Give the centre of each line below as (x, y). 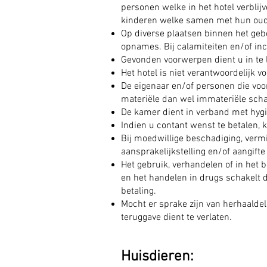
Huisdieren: (157, 257)
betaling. (139, 191)
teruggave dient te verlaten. (176, 218)
